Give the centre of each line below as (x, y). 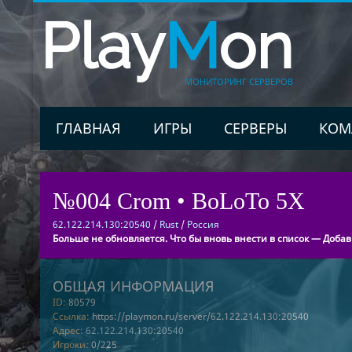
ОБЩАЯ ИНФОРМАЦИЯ (133, 286)
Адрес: (68, 330)
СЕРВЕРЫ (255, 128)
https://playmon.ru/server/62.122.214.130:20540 (200, 316)
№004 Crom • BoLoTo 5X (178, 201)
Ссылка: (71, 316)
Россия (203, 224)
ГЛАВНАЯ (88, 128)
